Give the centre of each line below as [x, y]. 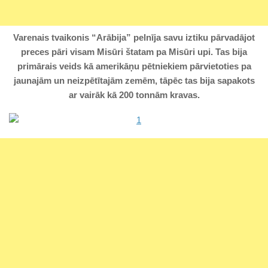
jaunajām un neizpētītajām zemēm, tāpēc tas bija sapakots [134, 80]
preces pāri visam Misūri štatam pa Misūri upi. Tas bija [134, 52]
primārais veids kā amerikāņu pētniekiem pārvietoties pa [134, 66]
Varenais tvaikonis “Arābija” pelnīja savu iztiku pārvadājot [134, 37]
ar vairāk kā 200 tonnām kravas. [134, 95]
